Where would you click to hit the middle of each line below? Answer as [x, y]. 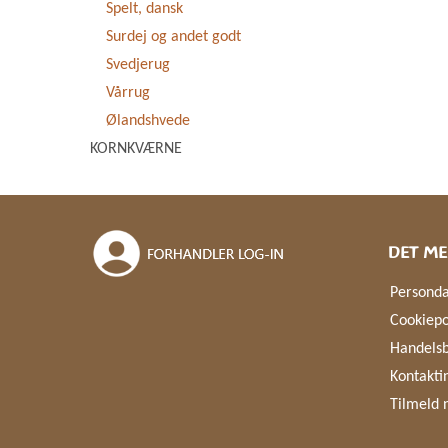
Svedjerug [138, 65]
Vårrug [128, 93]
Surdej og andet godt [173, 37]
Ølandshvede [148, 121]
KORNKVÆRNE [136, 149]
